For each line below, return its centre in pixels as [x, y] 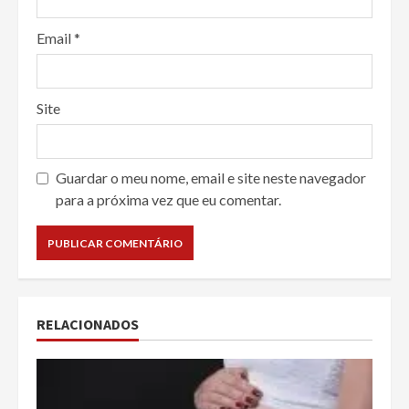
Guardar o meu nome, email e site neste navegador [211, 178]
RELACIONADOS [88, 325]
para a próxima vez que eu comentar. [168, 200]
